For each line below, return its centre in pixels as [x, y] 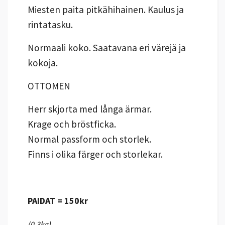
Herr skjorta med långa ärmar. [90, 109]
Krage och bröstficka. [72, 124]
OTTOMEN [49, 86]
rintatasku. [51, 24]
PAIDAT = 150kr [58, 200]
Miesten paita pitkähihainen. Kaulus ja [106, 9]
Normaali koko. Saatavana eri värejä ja [107, 47]
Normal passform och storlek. [89, 139]
